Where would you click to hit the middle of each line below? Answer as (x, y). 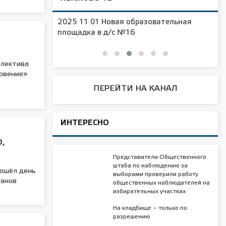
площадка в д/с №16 (96, 33)
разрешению (131, 216)
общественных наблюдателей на (161, 183)
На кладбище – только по (150, 208)
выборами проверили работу (155, 174)
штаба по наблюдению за (150, 165)
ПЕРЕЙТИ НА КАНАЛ (135, 88)
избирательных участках (149, 191)
